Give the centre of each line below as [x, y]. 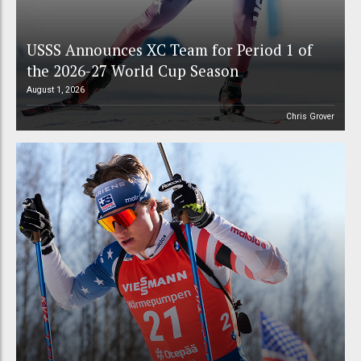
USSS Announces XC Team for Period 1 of [169, 49]
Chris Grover [311, 116]
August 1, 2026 [55, 89]
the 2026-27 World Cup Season [132, 70]
